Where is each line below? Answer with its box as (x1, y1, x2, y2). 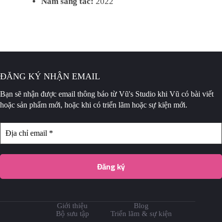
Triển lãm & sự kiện (111, 210, 172, 218)
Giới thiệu (57, 202, 88, 210)
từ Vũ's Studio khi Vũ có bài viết (111, 90, 214, 99)
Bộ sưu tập (55, 210, 89, 218)
